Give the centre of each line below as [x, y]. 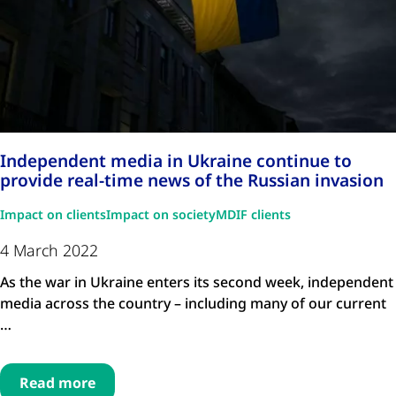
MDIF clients [253, 214]
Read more [57, 382]
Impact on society [161, 214]
